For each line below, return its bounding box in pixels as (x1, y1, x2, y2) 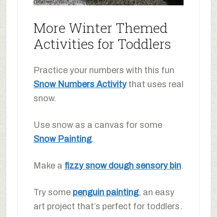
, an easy (138, 187, 174, 198)
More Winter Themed (33, 19, 168, 37)
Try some (33, 187, 73, 198)
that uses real (126, 79, 184, 90)
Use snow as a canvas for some (33, 120, 162, 130)
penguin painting (72, 187, 139, 198)
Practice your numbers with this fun (33, 65, 174, 76)
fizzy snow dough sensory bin (64, 161, 181, 171)
